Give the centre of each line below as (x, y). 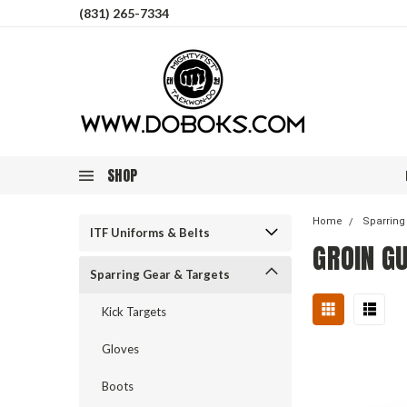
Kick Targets (134, 312)
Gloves (120, 349)
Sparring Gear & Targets (160, 274)
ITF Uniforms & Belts (150, 233)
